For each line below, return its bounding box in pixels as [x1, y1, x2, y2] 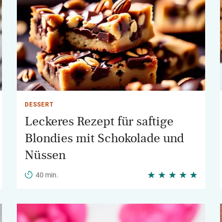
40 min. [36, 171, 58, 179]
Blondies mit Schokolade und [25, 132, 184, 145]
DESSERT [25, 101, 54, 108]
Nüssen [25, 149, 66, 162]
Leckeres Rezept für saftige [25, 115, 173, 128]
